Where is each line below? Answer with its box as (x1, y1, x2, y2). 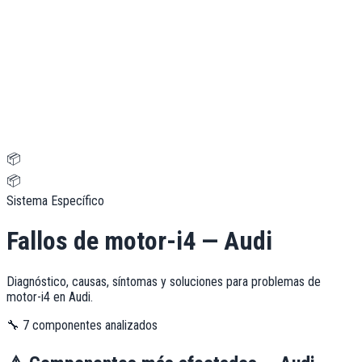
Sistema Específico (6, 193, 104, 208)
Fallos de (6, 225, 104, 257)
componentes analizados (29, 317, 158, 333)
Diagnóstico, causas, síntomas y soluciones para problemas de (6, 273, 321, 289)
